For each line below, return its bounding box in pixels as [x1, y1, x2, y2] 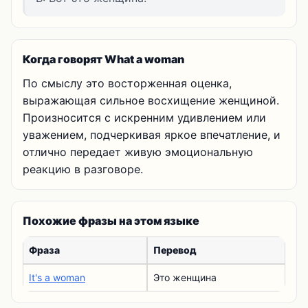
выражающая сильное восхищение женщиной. [23, 93, 279, 107]
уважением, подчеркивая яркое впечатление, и [23, 128, 280, 142]
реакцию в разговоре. [23, 162, 143, 176]
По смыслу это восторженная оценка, [23, 76, 232, 90]
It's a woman [29, 272, 85, 283]
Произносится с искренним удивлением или [23, 111, 266, 124]
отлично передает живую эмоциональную [23, 145, 253, 159]
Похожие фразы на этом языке [23, 214, 199, 228]
